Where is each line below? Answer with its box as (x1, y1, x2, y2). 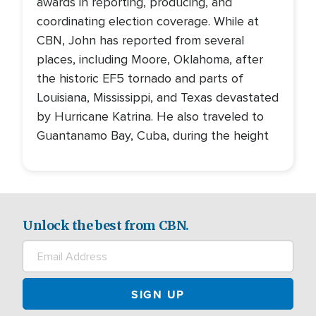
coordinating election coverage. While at (37, 13, 259, 29)
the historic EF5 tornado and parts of (37, 71, 243, 86)
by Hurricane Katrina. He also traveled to (37, 109, 264, 124)
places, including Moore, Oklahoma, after (37, 51, 263, 67)
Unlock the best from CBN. (23, 217, 189, 233)
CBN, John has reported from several (37, 32, 244, 48)
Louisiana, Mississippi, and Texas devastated (37, 90, 279, 105)
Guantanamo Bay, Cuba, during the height (37, 128, 269, 143)
